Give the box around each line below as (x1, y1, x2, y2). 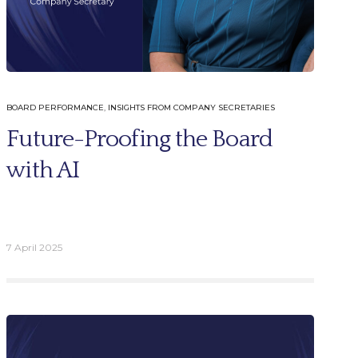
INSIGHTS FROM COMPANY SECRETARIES (108, 101, 276, 113)
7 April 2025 (6, 241, 63, 253)
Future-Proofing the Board (6, 125, 272, 153)
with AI (6, 157, 80, 184)
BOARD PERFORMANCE (6, 101, 105, 113)
